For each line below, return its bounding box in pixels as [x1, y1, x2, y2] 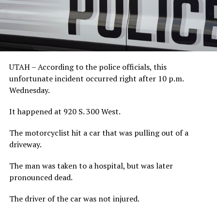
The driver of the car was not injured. [9, 193, 139, 204]
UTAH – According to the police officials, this [9, 62, 167, 73]
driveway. [9, 139, 42, 150]
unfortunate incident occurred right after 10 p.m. [9, 73, 184, 84]
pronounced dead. [9, 172, 73, 183]
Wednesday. [9, 85, 51, 96]
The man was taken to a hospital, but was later [9, 160, 173, 171]
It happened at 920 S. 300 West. [9, 106, 121, 117]
